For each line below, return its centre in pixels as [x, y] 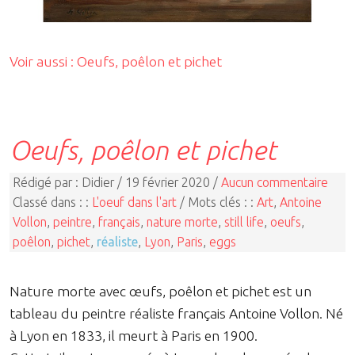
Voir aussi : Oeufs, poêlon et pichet [116, 61]
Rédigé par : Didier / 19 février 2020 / [117, 183]
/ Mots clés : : [217, 202]
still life [244, 222]
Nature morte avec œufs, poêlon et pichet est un [160, 292]
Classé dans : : [52, 202]
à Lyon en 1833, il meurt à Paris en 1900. [134, 336]
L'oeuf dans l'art [134, 202]
